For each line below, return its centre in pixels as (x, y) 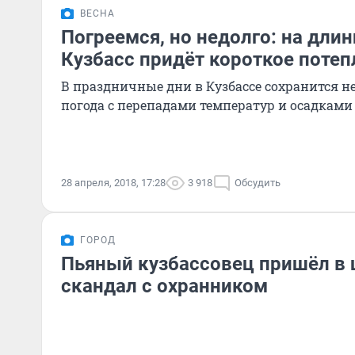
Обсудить (258, 183)
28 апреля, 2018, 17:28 (113, 183)
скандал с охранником (164, 286)
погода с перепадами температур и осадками (207, 105)
